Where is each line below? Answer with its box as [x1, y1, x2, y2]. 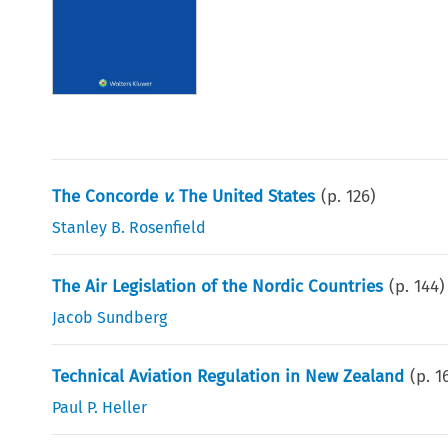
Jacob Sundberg [52, 307, 168, 327]
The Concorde [52, 185, 164, 207]
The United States [174, 185, 316, 207]
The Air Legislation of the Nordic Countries [52, 275, 384, 297]
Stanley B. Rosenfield [52, 217, 207, 237]
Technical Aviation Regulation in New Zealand [52, 365, 405, 387]
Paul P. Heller [52, 397, 148, 417]
